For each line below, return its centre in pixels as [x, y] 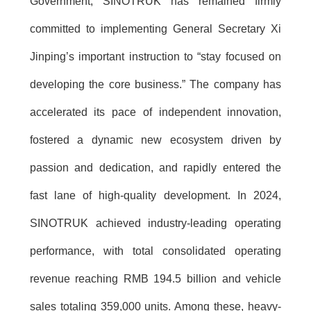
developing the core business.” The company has [155, 85]
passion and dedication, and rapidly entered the [155, 168]
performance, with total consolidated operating [155, 251]
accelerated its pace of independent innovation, [155, 112]
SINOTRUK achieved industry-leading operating [155, 224]
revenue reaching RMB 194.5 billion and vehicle [155, 279]
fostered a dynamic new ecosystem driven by [155, 140]
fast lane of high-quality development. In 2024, [155, 196]
